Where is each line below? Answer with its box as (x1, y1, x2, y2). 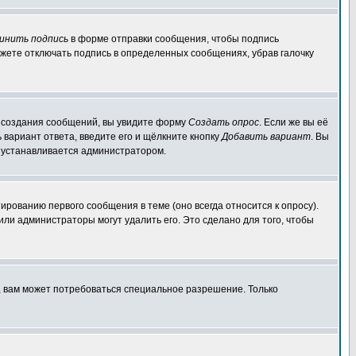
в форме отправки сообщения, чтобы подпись (68, 33, 279, 44)
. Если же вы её (259, 117, 328, 128)
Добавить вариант (222, 131, 311, 142)
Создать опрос (188, 117, 259, 128)
